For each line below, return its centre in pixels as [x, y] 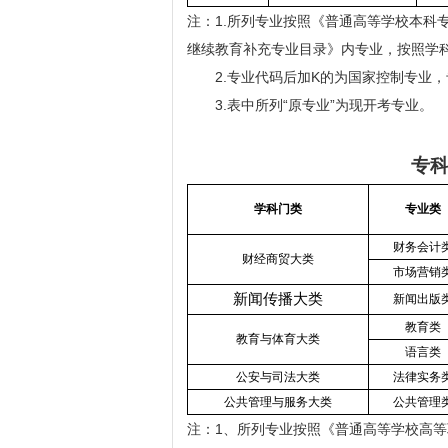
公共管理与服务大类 [278, 402]
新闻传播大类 [278, 299]
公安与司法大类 [278, 377]
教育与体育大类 [278, 339]
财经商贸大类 [278, 259]
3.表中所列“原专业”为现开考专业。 [324, 105]
